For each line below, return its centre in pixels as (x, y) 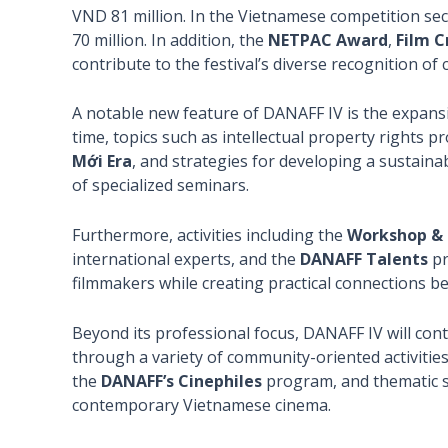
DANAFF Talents (364, 259)
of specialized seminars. (160, 185)
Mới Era (102, 161)
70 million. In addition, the (170, 39)
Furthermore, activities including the (209, 235)
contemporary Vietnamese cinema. (201, 404)
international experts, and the (186, 259)
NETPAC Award (328, 39)
